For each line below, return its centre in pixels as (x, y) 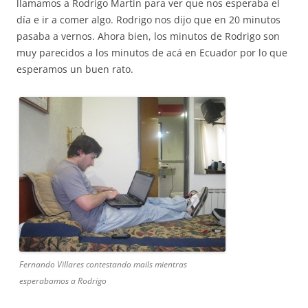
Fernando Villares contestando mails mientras (103, 264)
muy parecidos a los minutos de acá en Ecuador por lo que (152, 53)
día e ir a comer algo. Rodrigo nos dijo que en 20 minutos (148, 20)
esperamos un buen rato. (75, 69)
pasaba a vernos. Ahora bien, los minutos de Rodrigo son (148, 36)
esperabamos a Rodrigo (63, 281)
